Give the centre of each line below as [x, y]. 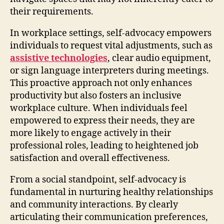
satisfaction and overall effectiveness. [90, 158]
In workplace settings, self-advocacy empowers [111, 33]
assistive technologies [59, 58]
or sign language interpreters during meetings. [109, 70]
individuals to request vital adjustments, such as [111, 45]
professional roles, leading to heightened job [104, 145]
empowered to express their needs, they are [102, 120]
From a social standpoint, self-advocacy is [98, 179]
